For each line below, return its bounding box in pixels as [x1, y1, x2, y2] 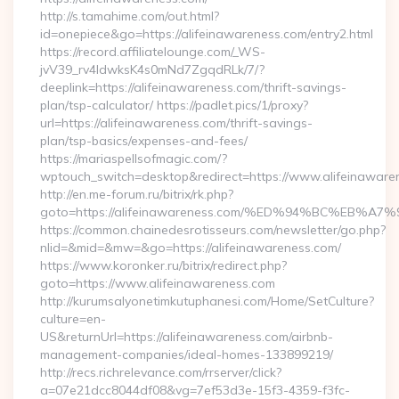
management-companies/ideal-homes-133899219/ [40, 346, 333, 362]
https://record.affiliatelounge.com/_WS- [40, 44, 265, 60]
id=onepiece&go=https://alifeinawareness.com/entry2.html [40, 26, 373, 42]
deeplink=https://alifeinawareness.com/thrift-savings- [40, 79, 346, 95]
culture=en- [40, 311, 106, 327]
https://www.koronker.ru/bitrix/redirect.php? [40, 257, 287, 273]
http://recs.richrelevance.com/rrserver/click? [40, 364, 281, 380]
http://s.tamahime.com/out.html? [40, 8, 219, 24]
